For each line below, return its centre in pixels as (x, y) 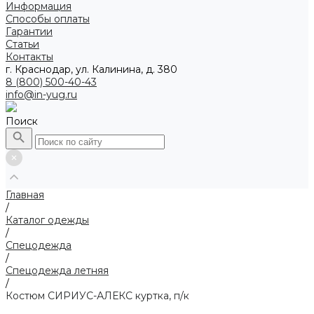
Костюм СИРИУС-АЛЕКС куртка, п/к (97, 296)
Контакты (29, 57)
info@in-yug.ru (41, 95)
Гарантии (29, 32)
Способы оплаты (48, 19)
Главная (25, 195)
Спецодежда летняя (57, 271)
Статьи (22, 44)
